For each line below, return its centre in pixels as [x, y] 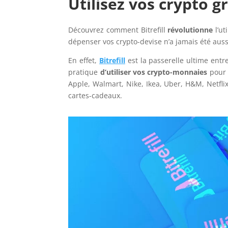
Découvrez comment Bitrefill [118, 30]
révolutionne [190, 30]
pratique [84, 72]
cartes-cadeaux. [96, 96]
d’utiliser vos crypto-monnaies [154, 72]
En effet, [84, 61]
